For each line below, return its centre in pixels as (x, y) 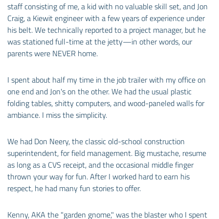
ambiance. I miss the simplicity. (57, 115)
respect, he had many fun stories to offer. (74, 188)
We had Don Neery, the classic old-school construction (96, 141)
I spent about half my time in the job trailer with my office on (107, 79)
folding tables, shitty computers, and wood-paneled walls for (106, 103)
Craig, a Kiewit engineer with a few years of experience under (106, 18)
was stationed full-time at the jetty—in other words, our (100, 41)
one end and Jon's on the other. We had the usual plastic (99, 91)
